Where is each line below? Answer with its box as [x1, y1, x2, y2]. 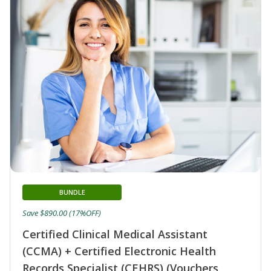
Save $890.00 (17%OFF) [22, 207, 101, 218]
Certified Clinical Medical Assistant [22, 226, 207, 241]
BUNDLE [59, 187, 85, 197]
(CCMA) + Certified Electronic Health [22, 243, 216, 258]
